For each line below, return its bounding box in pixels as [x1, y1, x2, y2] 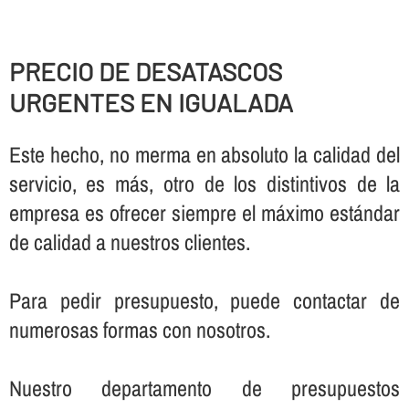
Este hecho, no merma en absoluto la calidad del [8, 139, 401, 169]
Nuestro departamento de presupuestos [8, 372, 401, 403]
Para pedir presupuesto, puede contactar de [8, 285, 401, 315]
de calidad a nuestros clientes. [8, 226, 250, 257]
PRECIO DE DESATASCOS [8, 56, 282, 88]
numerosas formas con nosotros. [8, 314, 270, 344]
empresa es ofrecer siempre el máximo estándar [8, 197, 401, 227]
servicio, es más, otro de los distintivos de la [8, 168, 401, 198]
